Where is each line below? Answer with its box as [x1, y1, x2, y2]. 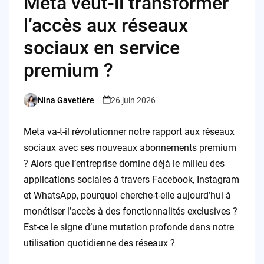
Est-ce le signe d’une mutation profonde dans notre [23, 222, 234, 233]
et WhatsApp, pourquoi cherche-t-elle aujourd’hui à [23, 190, 231, 202]
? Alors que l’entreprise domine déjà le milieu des [23, 158, 225, 170]
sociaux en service [23, 37, 180, 60]
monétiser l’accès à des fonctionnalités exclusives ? [23, 206, 237, 217]
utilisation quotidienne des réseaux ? [23, 237, 175, 249]
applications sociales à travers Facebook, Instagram [23, 174, 239, 186]
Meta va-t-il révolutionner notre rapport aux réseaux [23, 126, 235, 138]
